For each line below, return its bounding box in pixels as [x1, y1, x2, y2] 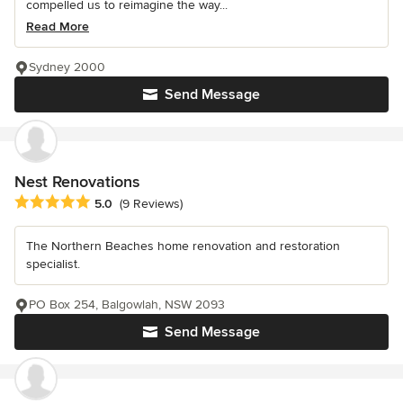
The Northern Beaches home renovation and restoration [26, 237, 340, 254]
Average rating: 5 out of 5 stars [13, 193, 206, 211]
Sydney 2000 [29, 58, 105, 75]
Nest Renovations [14, 171, 139, 192]
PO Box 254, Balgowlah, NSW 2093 [29, 296, 225, 312]
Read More [26, 18, 89, 34]
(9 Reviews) [120, 196, 183, 212]
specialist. [26, 255, 80, 272]
